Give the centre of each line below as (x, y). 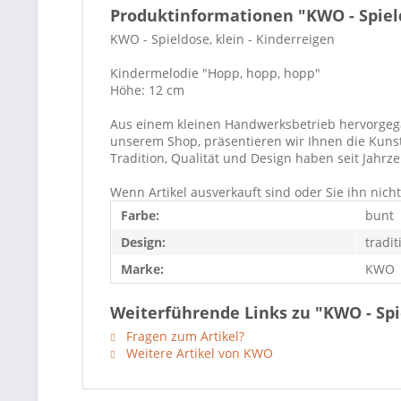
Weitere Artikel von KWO (198, 353)
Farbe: (140, 215)
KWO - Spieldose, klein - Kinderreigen (222, 39)
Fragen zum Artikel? (183, 336)
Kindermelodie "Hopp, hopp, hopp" (215, 73)
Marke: (142, 269)
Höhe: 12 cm (147, 90)
